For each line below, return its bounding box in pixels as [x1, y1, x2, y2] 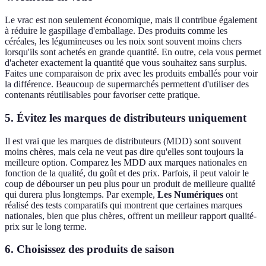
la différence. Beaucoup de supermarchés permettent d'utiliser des [5, 79, 249, 90]
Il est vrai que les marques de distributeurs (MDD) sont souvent [5, 135, 241, 146]
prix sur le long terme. [5, 221, 87, 232]
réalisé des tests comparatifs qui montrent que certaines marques [5, 199, 242, 210]
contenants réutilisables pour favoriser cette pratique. [5, 90, 200, 100]
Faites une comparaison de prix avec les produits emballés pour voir [5, 68, 258, 79]
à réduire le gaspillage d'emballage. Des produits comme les [5, 26, 227, 36]
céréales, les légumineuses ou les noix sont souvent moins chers [5, 36, 242, 47]
